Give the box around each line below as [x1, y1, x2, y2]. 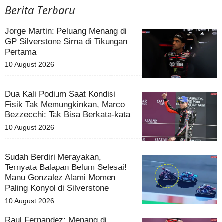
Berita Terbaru [5, 2, 75, 18]
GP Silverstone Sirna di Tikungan [5, 37, 127, 47]
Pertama [5, 47, 36, 57]
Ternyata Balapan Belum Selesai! [5, 163, 127, 172]
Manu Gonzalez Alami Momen [5, 173, 115, 183]
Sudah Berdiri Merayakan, [5, 152, 101, 162]
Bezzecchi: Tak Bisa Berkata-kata [5, 110, 130, 120]
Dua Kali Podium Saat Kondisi [5, 89, 115, 99]
